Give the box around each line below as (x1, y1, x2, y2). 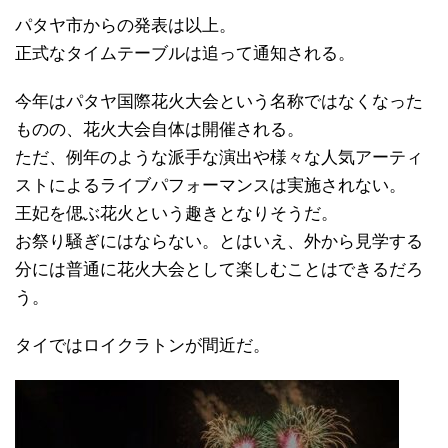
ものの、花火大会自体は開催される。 (15, 119, 304, 139)
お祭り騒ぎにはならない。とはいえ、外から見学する (15, 231, 423, 251)
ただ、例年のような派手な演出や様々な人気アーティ (15, 147, 423, 167)
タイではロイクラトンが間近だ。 (15, 335, 270, 355)
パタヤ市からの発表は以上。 (15, 15, 236, 35)
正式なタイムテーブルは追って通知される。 (15, 43, 355, 63)
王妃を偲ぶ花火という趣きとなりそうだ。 (15, 203, 338, 223)
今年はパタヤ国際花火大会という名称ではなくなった (15, 91, 423, 111)
